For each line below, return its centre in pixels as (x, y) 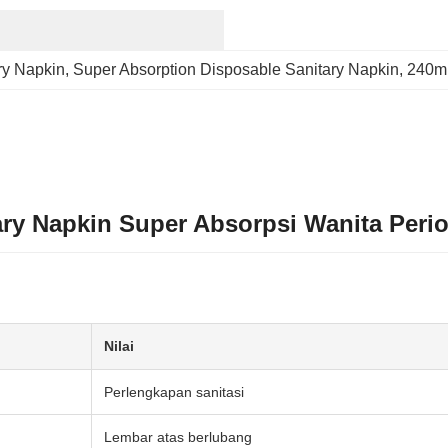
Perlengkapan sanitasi (174, 392)
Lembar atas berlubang (178, 437)
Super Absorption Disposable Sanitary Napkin (236, 69)
